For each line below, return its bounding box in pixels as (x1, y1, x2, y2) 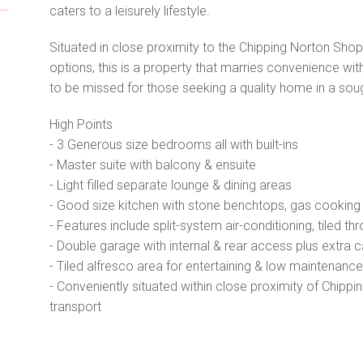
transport (49, 299, 101, 315)
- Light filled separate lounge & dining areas (49, 177, 292, 194)
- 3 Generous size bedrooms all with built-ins (49, 137, 298, 153)
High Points (49, 117, 113, 133)
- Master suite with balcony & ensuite (49, 157, 256, 173)
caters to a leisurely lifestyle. (49, 3, 210, 19)
